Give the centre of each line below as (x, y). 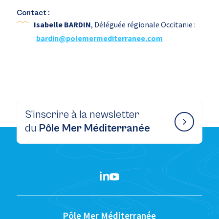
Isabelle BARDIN (62, 25)
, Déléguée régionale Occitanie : (143, 25)
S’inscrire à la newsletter (82, 115)
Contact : (33, 13)
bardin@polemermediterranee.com (99, 38)
